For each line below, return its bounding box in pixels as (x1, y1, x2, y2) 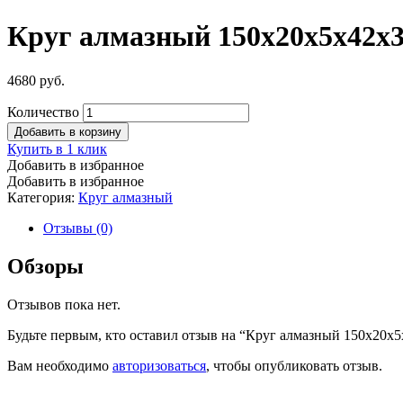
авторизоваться (112, 357, 206, 373)
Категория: (7, 189, 78, 205)
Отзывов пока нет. (7, 296, 121, 312)
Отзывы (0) (43, 219, 112, 236)
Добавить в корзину (14, 124, 121, 139)
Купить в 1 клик (7, 140, 107, 157)
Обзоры (7, 254, 84, 278)
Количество (7, 103, 79, 120)
